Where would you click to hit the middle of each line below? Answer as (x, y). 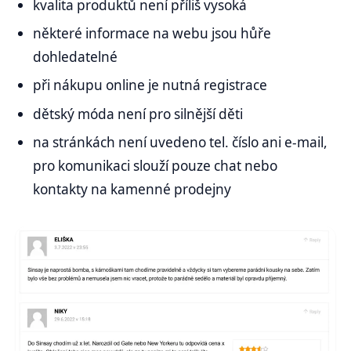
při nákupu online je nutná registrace (150, 85)
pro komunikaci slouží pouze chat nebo (156, 166)
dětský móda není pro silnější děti (138, 114)
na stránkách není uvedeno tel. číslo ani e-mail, (181, 143)
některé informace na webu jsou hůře (152, 33)
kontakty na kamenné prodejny (132, 190)
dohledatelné (77, 56)
